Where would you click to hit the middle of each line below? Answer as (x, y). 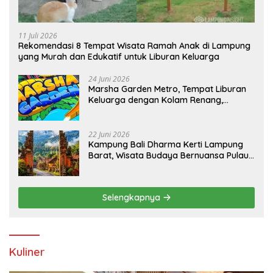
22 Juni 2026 (109, 135)
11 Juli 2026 (38, 36)
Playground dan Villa (130, 111)
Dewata (104, 167)
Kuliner (27, 252)
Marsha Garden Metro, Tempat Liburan (167, 89)
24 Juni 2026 (109, 79)
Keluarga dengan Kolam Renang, (156, 100)
